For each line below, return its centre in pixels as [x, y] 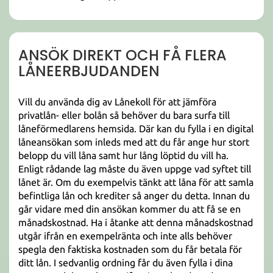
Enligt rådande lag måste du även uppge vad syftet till [135, 169]
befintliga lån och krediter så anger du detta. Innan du [134, 196]
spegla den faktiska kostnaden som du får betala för [130, 249]
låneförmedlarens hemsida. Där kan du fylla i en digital [136, 129]
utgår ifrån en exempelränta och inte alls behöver [125, 236]
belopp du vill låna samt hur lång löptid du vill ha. [123, 155]
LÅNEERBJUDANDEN [89, 71]
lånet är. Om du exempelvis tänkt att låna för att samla [136, 182]
